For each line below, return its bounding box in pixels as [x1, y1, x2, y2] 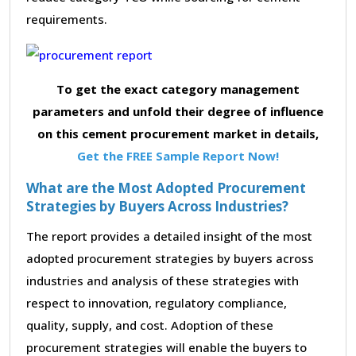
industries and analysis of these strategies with [26, 272, 299, 288]
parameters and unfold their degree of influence [33, 103, 323, 119]
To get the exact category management [56, 80, 300, 97]
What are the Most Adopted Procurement [26, 178, 306, 197]
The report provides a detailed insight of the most [26, 227, 312, 244]
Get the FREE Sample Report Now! [77, 147, 279, 164]
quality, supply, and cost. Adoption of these [26, 316, 273, 333]
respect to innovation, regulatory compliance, [26, 294, 287, 311]
